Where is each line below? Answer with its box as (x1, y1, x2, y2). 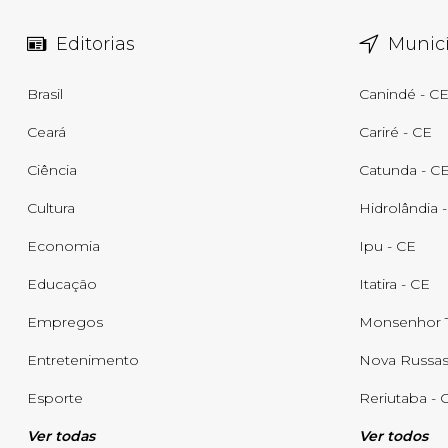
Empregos (27, 313, 103, 331)
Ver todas (27, 427, 95, 445)
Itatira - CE (359, 275, 431, 293)
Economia (27, 237, 100, 255)
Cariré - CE (359, 123, 433, 141)
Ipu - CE (359, 237, 417, 255)
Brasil (27, 85, 63, 103)
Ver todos (359, 427, 429, 445)
